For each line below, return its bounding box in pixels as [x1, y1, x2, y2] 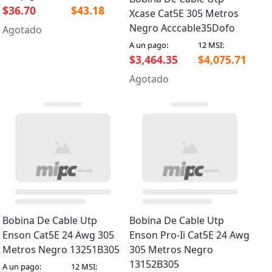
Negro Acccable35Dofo [129, 21, 235, 35]
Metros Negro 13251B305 [2, 243, 120, 257]
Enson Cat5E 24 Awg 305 [2, 228, 114, 242]
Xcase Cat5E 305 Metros [129, 7, 239, 21]
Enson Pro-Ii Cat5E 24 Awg [129, 228, 250, 242]
